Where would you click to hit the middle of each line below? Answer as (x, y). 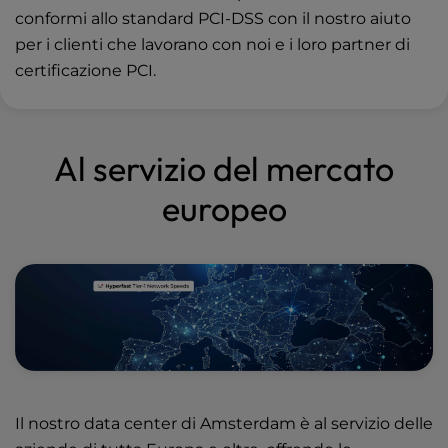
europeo (224, 209)
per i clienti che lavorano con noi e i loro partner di (212, 45)
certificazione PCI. (85, 71)
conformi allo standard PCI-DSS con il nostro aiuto (213, 19)
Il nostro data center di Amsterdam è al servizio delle (224, 424)
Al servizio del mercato (224, 169)
